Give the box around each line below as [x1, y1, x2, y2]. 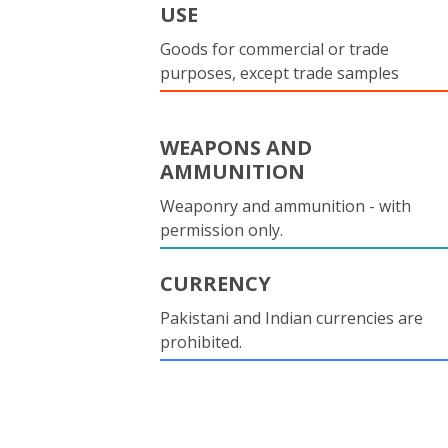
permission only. [160, 219, 283, 241]
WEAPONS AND [160, 134, 312, 161]
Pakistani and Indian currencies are [160, 307, 423, 329]
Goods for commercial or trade [160, 38, 389, 60]
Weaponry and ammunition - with [160, 195, 411, 217]
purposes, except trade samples [160, 62, 399, 84]
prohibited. [160, 331, 242, 353]
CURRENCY [160, 270, 271, 297]
